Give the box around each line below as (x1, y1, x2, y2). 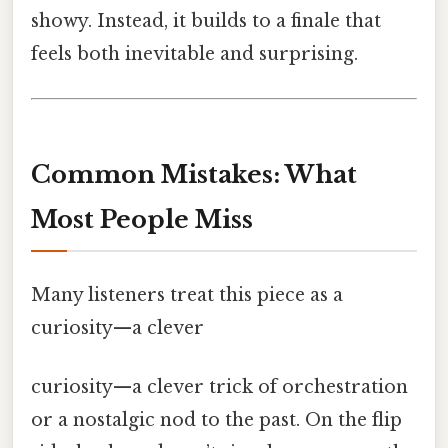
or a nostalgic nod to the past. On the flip (31, 408, 402, 431)
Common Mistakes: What (31, 160, 357, 190)
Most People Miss (31, 205, 253, 235)
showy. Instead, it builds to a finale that (31, 10, 381, 33)
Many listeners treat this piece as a (31, 283, 343, 306)
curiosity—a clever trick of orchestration (31, 375, 408, 398)
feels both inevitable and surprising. (31, 43, 358, 66)
